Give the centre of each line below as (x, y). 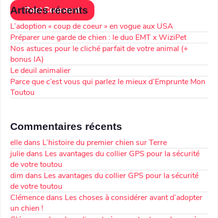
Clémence (27, 198)
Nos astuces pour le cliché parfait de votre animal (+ (99, 49)
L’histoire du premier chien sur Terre (105, 143)
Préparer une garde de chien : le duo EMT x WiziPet (98, 38)
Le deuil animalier (40, 71)
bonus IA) (27, 60)
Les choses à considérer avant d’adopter (134, 198)
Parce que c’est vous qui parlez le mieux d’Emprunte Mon (108, 82)
